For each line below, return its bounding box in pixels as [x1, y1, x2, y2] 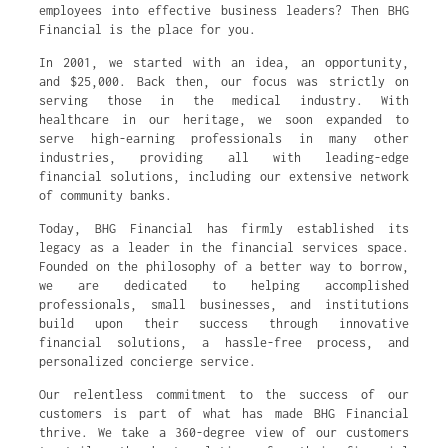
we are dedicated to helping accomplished [39, 278, 409, 293]
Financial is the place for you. [39, 22, 256, 37]
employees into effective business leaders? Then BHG [39, 3, 409, 18]
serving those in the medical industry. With [39, 93, 409, 108]
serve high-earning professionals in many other [39, 131, 409, 146]
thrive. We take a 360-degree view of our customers [39, 425, 409, 440]
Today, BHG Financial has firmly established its [39, 221, 409, 236]
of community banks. [39, 188, 172, 203]
